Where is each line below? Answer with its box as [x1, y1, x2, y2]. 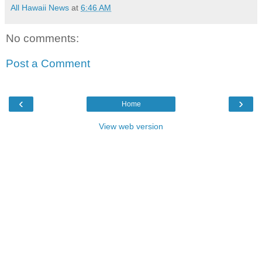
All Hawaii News [11, 2, 69, 12]
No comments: [6, 32, 79, 44]
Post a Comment [6, 57, 90, 70]
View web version [99, 121, 163, 131]
